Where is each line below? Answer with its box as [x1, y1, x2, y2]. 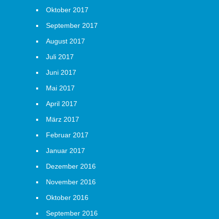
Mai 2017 [46, 84, 75, 92]
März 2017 [46, 115, 79, 123]
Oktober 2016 [46, 194, 88, 201]
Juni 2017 [46, 68, 76, 76]
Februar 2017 [46, 131, 88, 139]
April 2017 [46, 100, 77, 108]
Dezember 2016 [46, 162, 96, 170]
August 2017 [46, 37, 85, 45]
